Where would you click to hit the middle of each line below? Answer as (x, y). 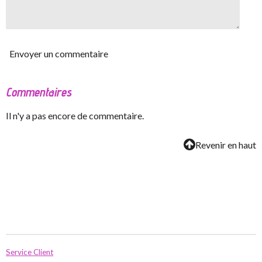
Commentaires (39, 92)
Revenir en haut (226, 144)
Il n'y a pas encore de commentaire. (75, 116)
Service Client (30, 252)
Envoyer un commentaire (59, 53)
